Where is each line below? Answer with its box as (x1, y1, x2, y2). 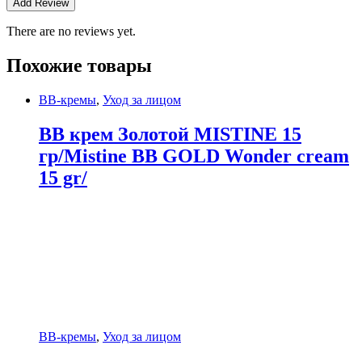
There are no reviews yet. (6, 24, 136, 39)
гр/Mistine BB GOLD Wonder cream (39, 145, 349, 166)
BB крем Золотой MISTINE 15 (39, 123, 301, 145)
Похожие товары (6, 55, 152, 77)
